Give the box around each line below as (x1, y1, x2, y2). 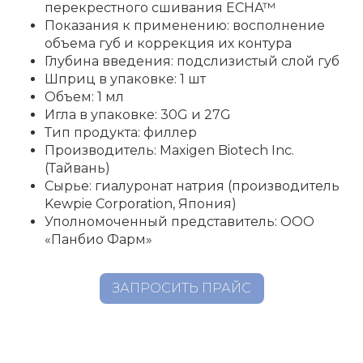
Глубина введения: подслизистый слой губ (45, 53, 340, 69)
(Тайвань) (45, 160, 110, 176)
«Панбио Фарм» (45, 231, 152, 247)
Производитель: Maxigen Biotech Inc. (45, 142, 294, 158)
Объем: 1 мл (45, 88, 124, 105)
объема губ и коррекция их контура (45, 35, 292, 51)
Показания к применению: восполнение (45, 17, 325, 33)
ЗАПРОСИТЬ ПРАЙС (112, 280, 251, 296)
